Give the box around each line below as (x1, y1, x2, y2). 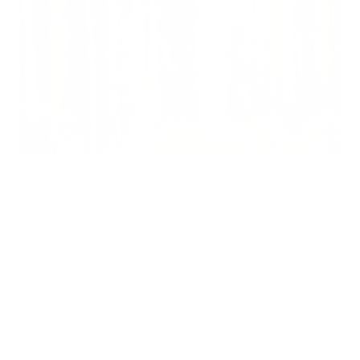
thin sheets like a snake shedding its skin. (19, 207, 232, 225)
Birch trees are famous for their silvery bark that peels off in (19, 188, 324, 206)
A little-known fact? (19, 252, 122, 270)
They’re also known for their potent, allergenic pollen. (19, 298, 295, 316)
